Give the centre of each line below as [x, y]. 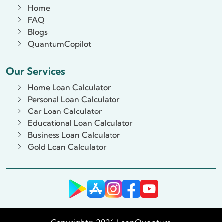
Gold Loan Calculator [67, 146]
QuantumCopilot [59, 43]
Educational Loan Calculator [80, 123]
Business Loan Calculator [74, 135]
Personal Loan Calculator [74, 99]
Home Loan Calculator [69, 87]
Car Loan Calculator [65, 111]
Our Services [36, 71]
